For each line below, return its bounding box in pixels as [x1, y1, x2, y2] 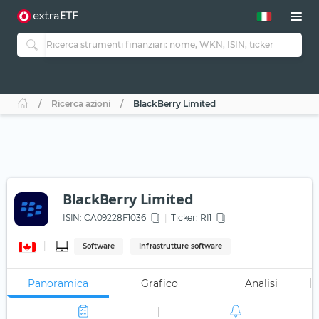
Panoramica [27, 277, 88, 291]
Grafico [140, 277, 178, 291]
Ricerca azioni [51, 98, 110, 110]
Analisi [244, 277, 278, 291]
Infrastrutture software [139, 241, 223, 251]
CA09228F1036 [82, 212, 146, 224]
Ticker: [171, 212, 198, 224]
